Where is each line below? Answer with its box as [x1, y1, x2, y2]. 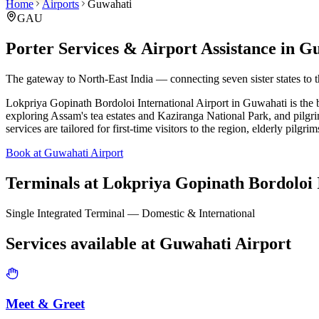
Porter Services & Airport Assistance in [6, 38, 299, 58]
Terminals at [6, 173, 103, 192]
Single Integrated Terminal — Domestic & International [6, 206, 255, 219]
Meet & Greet [6, 296, 85, 312]
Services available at [6, 234, 159, 253]
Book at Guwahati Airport [6, 146, 123, 159]
